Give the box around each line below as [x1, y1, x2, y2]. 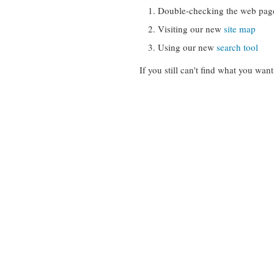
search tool [217, 41, 258, 53]
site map [224, 23, 256, 35]
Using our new [158, 41, 217, 53]
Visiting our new [158, 23, 224, 35]
